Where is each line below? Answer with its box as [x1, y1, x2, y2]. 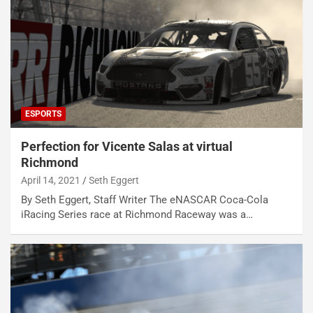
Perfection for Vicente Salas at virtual [21, 139, 233, 154]
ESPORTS [25, 109, 61, 119]
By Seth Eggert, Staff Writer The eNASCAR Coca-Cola [21, 194, 268, 207]
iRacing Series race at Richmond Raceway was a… [21, 208, 253, 221]
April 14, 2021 [21, 175, 80, 187]
